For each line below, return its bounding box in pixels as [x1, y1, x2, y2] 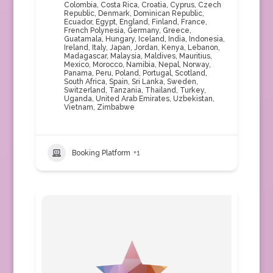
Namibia [126, 60, 155, 69]
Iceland [138, 35, 165, 43]
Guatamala [63, 35, 102, 43]
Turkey [179, 86, 204, 94]
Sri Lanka [131, 77, 163, 86]
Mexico [63, 60, 89, 69]
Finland [151, 18, 177, 26]
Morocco [92, 60, 122, 69]
